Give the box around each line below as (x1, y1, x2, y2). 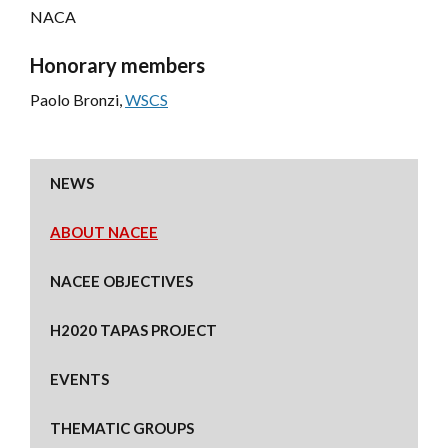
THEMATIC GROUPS (50, 418, 194, 437)
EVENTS (50, 369, 109, 388)
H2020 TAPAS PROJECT (50, 320, 217, 339)
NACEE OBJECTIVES (50, 271, 193, 290)
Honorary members (30, 52, 205, 77)
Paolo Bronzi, (30, 89, 125, 109)
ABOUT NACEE (50, 222, 158, 241)
